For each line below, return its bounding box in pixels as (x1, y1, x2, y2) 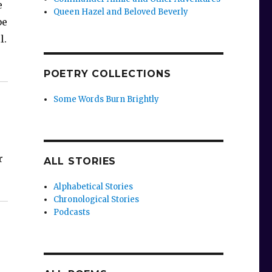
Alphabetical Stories (53, 182, 134, 192)
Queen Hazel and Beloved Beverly (53, 7, 189, 18)
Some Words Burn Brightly (53, 94, 160, 105)
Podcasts (53, 207, 90, 218)
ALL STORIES (43, 155, 117, 168)
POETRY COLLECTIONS (43, 68, 171, 80)
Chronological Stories (53, 194, 140, 205)
